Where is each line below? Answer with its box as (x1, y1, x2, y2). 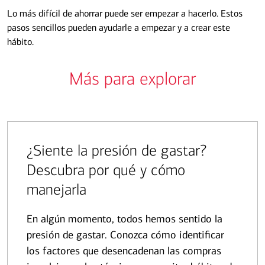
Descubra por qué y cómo (27, 161, 185, 180)
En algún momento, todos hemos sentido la (27, 212, 222, 226)
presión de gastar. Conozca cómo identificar (27, 228, 224, 242)
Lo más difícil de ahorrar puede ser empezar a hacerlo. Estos (7, 8, 243, 20)
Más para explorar (69, 69, 196, 90)
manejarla (27, 180, 86, 199)
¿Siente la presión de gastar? (27, 141, 206, 160)
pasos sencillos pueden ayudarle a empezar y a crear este (7, 22, 230, 34)
